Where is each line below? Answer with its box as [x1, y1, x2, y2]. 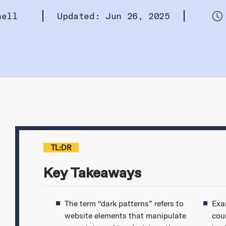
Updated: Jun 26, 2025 [57, 10, 170, 22]
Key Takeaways [43, 164, 141, 182]
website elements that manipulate [64, 210, 186, 221]
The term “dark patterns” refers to [64, 198, 184, 209]
